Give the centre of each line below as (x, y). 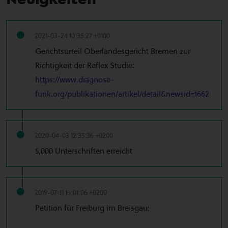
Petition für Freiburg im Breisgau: (92, 208)
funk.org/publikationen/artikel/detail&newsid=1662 (122, 94)
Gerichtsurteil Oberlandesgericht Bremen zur (113, 51)
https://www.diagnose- (75, 80)
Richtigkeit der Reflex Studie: (85, 66)
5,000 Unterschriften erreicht (84, 151)
